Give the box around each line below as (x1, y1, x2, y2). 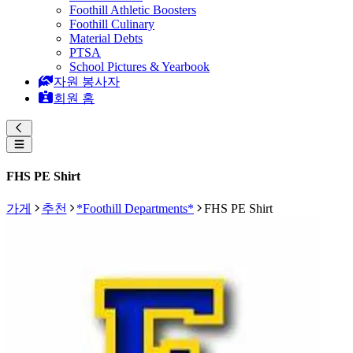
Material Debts (69, 32, 143, 45)
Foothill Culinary (69, 17, 154, 31)
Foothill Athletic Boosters (69, 3, 196, 17)
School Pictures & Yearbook (69, 60, 210, 73)
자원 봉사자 (54, 75, 120, 88)
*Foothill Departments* (76, 201, 194, 215)
